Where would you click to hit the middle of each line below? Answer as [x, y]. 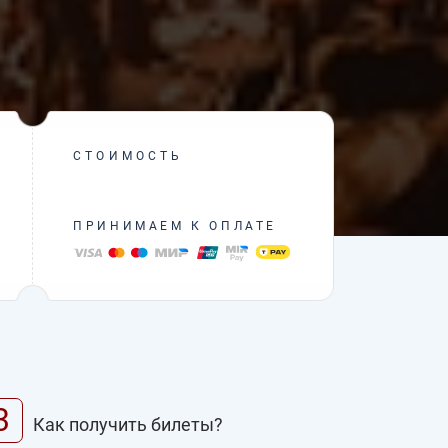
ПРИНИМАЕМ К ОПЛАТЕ [175, 225]
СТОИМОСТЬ [128, 156]
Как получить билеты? [128, 425]
